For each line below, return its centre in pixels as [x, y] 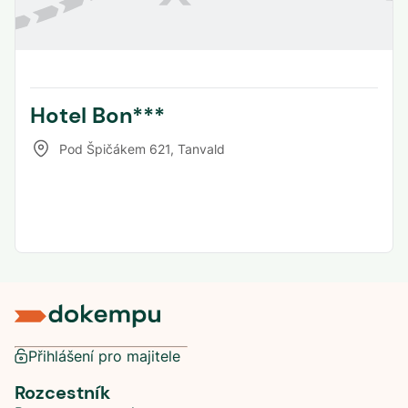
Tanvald [201, 148]
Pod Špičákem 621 [115, 148]
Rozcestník [62, 393]
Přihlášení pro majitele [104, 356]
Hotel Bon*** [97, 116]
